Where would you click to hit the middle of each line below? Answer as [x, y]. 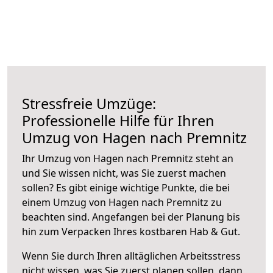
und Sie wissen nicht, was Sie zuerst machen [124, 173]
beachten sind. [57, 217]
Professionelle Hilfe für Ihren [118, 120]
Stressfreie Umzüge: [89, 103]
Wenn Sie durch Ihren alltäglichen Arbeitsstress [131, 256]
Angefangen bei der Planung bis [166, 217]
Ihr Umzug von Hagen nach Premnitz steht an [128, 158]
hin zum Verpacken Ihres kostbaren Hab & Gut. [131, 231]
